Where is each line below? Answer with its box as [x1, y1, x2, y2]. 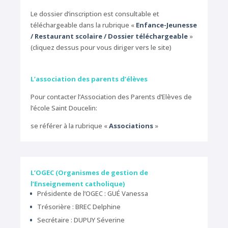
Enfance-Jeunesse [136, 20, 197, 30]
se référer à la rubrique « [31, 121, 109, 131]
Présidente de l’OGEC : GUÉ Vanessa [37, 189, 148, 198]
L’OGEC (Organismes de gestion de [31, 168, 148, 178]
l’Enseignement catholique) [31, 179, 125, 189]
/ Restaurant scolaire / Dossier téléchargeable [31, 32, 188, 41]
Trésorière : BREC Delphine [37, 202, 121, 212]
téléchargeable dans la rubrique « [31, 20, 136, 30]
